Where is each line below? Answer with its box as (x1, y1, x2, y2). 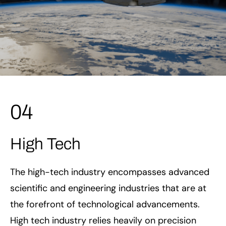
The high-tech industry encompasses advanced (10, 165, 209, 178)
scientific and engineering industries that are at (10, 182, 206, 194)
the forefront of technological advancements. (10, 198, 200, 210)
